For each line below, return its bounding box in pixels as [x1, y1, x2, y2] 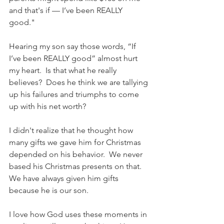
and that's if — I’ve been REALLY [9, 5, 124, 15]
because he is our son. [9, 185, 90, 195]
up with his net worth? [9, 101, 86, 111]
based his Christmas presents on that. [9, 161, 145, 171]
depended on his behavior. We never [9, 149, 144, 159]
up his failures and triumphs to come [9, 89, 141, 99]
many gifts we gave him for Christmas [9, 137, 143, 147]
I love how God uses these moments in [9, 209, 149, 219]
